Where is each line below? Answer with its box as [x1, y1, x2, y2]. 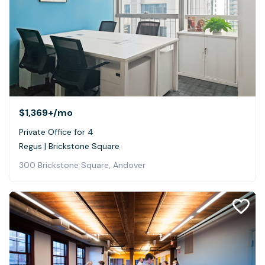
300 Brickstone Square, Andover [19, 160, 146, 171]
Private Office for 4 [19, 127, 93, 138]
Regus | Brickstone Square [19, 141, 119, 152]
